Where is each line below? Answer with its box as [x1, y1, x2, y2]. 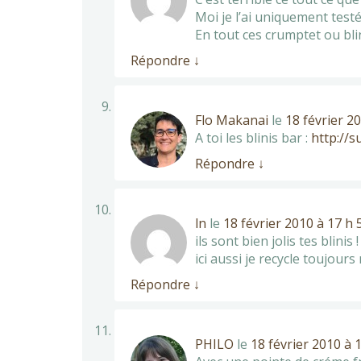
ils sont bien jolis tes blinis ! [195, 231, 359, 250]
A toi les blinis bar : [195, 128, 311, 147]
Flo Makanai [195, 110, 268, 129]
